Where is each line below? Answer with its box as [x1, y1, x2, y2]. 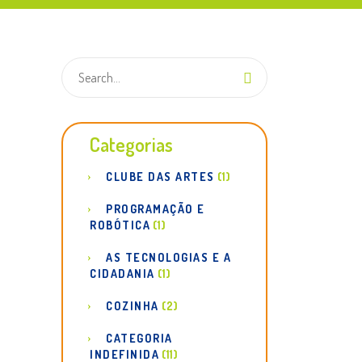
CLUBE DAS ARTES [106, 170, 215, 183]
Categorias [90, 132, 173, 157]
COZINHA [106, 299, 159, 313]
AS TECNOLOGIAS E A [106, 250, 231, 264]
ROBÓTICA [90, 218, 150, 232]
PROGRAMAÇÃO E [106, 202, 205, 216]
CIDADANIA [90, 267, 155, 280]
